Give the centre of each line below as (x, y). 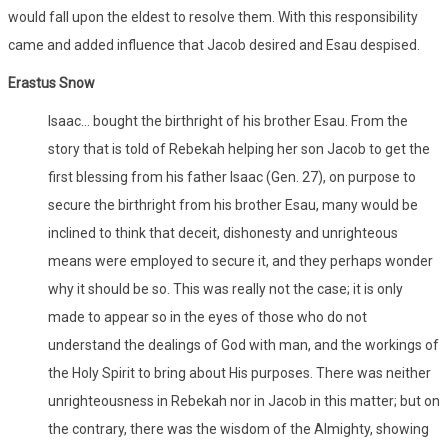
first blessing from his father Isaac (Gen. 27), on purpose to (232, 176)
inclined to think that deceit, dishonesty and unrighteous (223, 232)
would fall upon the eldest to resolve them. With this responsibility (213, 16)
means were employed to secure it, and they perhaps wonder (240, 260)
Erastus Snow (51, 82)
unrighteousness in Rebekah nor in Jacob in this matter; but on (244, 400)
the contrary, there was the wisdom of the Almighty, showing (238, 428)
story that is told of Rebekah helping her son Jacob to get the (239, 148)
